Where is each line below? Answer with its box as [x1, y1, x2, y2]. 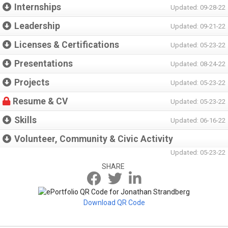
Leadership [14, 21, 60, 31]
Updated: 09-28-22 [170, 4, 225, 11]
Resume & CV [13, 96, 68, 106]
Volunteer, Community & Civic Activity [14, 134, 173, 144]
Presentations [14, 59, 73, 69]
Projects [14, 77, 49, 88]
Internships [14, 2, 61, 12]
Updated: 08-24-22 [170, 60, 225, 68]
